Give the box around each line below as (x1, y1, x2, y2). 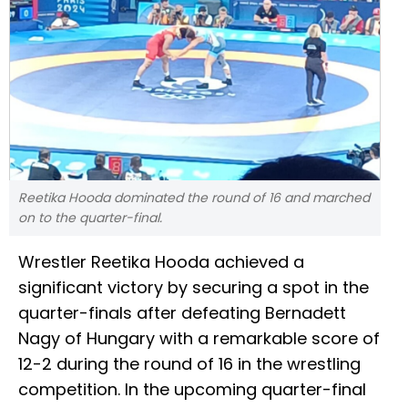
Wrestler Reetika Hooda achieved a (18, 250, 304, 274)
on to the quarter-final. (18, 209, 162, 228)
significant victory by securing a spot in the (18, 276, 369, 300)
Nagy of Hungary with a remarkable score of (18, 327, 380, 351)
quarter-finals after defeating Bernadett (18, 301, 346, 325)
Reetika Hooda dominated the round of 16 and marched (18, 189, 370, 208)
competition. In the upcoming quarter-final (18, 378, 366, 402)
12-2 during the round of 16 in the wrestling (18, 352, 361, 376)
